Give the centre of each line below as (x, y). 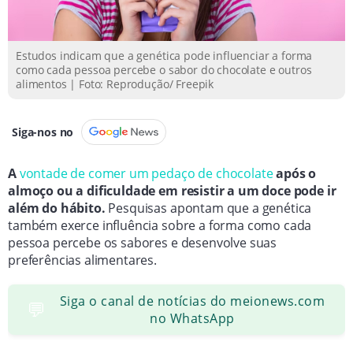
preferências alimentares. (82, 260)
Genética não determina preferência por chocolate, (179, 53)
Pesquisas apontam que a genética (208, 208)
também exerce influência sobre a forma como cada (160, 225)
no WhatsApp (192, 318)
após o (296, 173)
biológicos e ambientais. (108, 24)
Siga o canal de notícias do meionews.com (192, 301)
